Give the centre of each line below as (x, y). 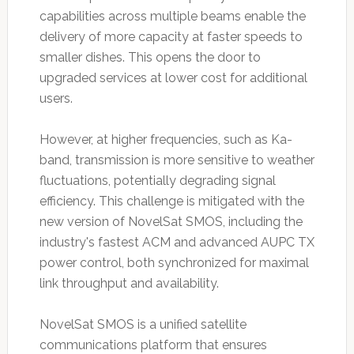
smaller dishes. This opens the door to (150, 58)
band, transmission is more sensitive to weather (177, 160)
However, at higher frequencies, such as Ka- (166, 140)
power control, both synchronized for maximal (174, 263)
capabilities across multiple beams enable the (172, 17)
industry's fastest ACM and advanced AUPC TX (177, 243)
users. (56, 99)
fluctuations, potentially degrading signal (157, 181)
